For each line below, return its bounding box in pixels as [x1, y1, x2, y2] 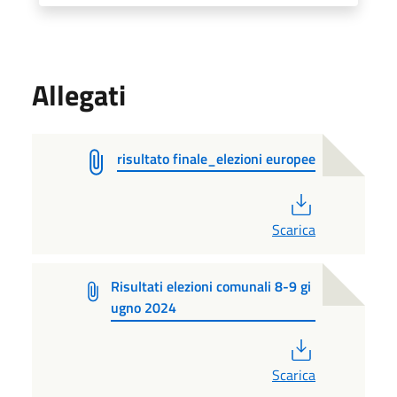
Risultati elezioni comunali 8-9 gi [110, 275, 311, 297]
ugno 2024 [110, 296, 176, 318]
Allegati [32, 73, 126, 116]
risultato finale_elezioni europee [117, 147, 315, 169]
